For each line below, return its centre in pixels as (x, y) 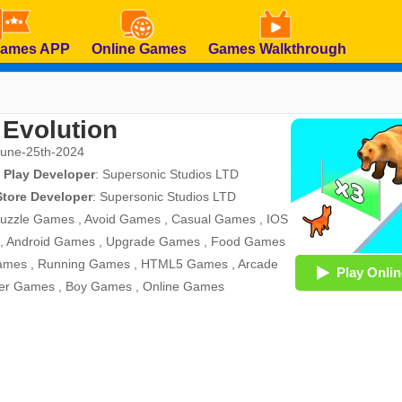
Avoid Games (122, 219)
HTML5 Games (184, 264)
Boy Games (99, 286)
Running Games (84, 264)
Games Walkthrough (277, 49)
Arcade (258, 264)
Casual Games (214, 219)
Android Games (51, 241)
